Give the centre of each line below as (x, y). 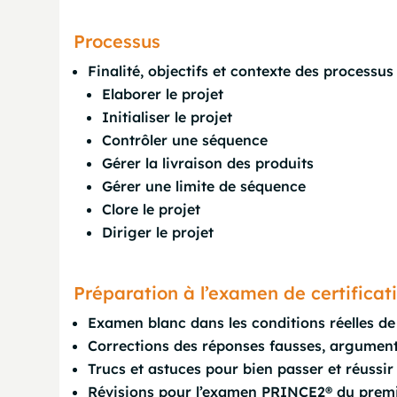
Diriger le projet (158, 232)
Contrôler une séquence (185, 140)
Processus (117, 41)
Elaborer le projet (163, 94)
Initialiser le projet (167, 117)
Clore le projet (152, 209)
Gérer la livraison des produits (208, 163)
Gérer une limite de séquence (204, 186)
